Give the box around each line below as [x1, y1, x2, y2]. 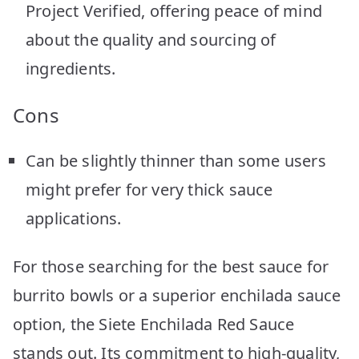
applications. [26, 207, 122, 229]
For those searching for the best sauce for [13, 255, 329, 277]
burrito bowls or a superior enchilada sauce [13, 284, 341, 306]
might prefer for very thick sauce [26, 178, 273, 200]
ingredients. [26, 57, 116, 79]
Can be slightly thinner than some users [26, 149, 326, 171]
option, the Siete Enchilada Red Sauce [13, 313, 295, 335]
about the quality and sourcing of [26, 28, 276, 50]
